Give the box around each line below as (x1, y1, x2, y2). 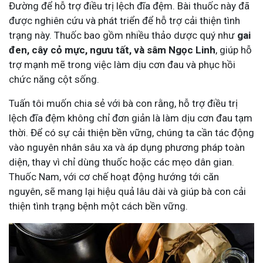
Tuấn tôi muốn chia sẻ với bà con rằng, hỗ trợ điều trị (9, 97, 238, 109)
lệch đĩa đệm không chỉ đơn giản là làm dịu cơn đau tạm (9, 112, 252, 124)
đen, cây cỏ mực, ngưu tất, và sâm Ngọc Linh (9, 43, 215, 56)
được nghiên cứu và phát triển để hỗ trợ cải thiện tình (9, 14, 240, 26)
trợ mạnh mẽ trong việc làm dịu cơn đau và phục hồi (9, 58, 235, 70)
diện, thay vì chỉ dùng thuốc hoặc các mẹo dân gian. (9, 156, 234, 168)
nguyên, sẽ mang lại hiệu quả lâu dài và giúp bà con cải (9, 185, 246, 197)
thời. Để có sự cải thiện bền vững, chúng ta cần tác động (9, 126, 254, 139)
